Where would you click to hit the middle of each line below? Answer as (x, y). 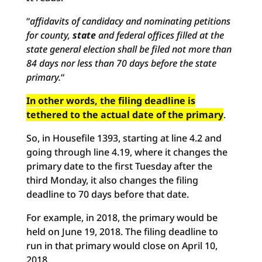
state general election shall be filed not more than (129, 49)
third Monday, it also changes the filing (112, 180)
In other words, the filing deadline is (111, 101)
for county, (49, 35)
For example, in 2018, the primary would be (122, 218)
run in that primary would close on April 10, (122, 246)
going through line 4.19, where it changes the (127, 152)
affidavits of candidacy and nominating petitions (130, 21)
